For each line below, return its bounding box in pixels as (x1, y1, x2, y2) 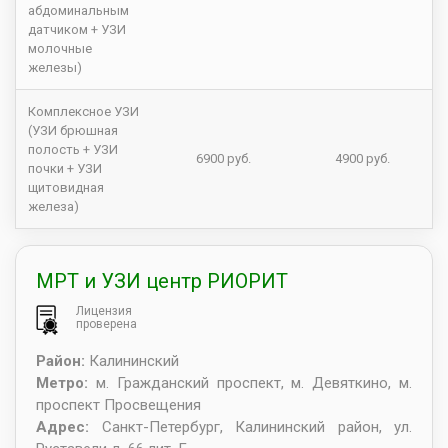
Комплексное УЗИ (28, 104, 139, 120)
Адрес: (36, 417, 102, 436)
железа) (28, 199, 79, 215)
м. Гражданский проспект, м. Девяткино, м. (95, 373, 413, 392)
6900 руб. (196, 151, 251, 167)
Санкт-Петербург (101, 417, 220, 436)
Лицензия (76, 304, 132, 319)
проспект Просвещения (36, 395, 201, 414)
